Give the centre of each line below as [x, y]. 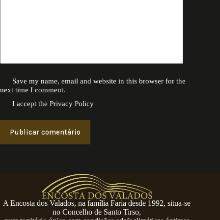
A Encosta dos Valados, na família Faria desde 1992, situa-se [97, 203]
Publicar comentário [45, 132]
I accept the [31, 104]
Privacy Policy [72, 104]
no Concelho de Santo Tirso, [97, 212]
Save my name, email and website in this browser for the [99, 81]
